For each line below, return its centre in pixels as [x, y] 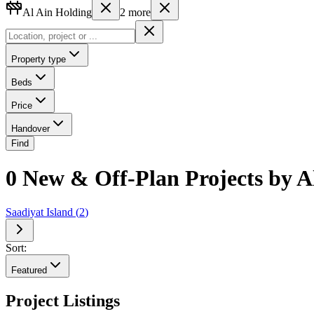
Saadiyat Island [39, 212]
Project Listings [63, 301]
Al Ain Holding [57, 12]
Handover [30, 128]
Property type [39, 59]
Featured [29, 271]
